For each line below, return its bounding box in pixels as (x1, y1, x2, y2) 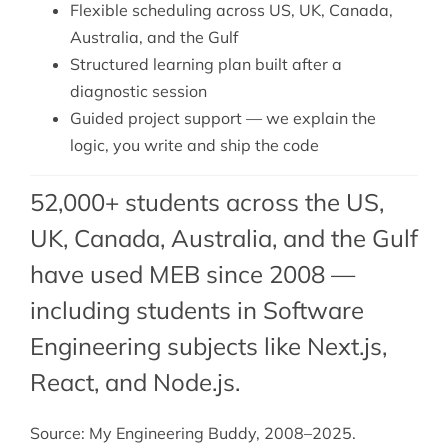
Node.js (152, 367, 235, 398)
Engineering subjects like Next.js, (29, 331, 387, 362)
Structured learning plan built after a (69, 54, 342, 75)
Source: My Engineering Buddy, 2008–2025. (29, 423, 356, 444)
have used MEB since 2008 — (29, 259, 355, 290)
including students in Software (29, 295, 364, 326)
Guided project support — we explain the (69, 108, 376, 129)
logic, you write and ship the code (69, 135, 319, 156)
